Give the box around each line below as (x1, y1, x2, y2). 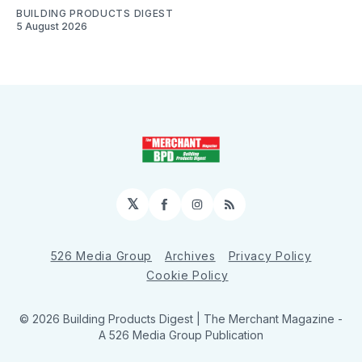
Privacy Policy (228, 249, 312, 263)
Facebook (163, 202, 234, 220)
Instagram (196, 202, 271, 220)
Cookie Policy (146, 268, 229, 282)
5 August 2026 (16, 19, 87, 32)
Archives (165, 249, 216, 263)
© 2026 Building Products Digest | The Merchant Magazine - (19, 312, 343, 326)
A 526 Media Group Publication (99, 328, 263, 342)
